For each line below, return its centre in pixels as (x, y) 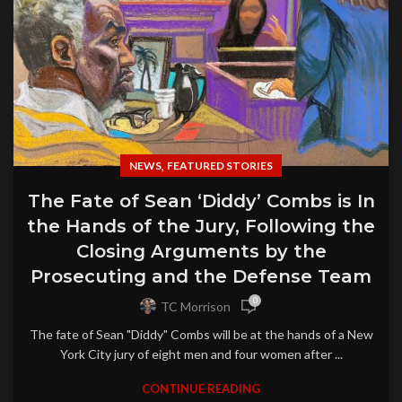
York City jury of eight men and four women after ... (201, 354)
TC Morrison (196, 307)
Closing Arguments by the (201, 251)
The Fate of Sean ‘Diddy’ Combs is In (201, 201)
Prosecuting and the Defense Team (201, 276)
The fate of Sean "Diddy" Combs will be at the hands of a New (201, 334)
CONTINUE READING (201, 388)
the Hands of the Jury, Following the (201, 226)
